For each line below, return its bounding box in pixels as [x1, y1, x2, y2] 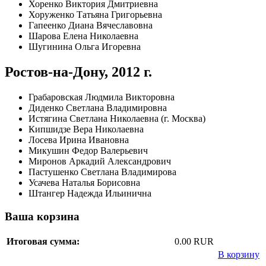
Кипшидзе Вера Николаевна [28, 124, 144, 135]
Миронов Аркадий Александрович [28, 156, 171, 167]
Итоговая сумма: [7, 236, 80, 246]
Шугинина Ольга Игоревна [28, 42, 141, 52]
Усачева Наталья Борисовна [28, 178, 140, 188]
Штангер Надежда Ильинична [28, 188, 151, 199]
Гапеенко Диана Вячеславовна [28, 20, 153, 31]
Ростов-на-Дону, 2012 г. [5, 64, 152, 80]
